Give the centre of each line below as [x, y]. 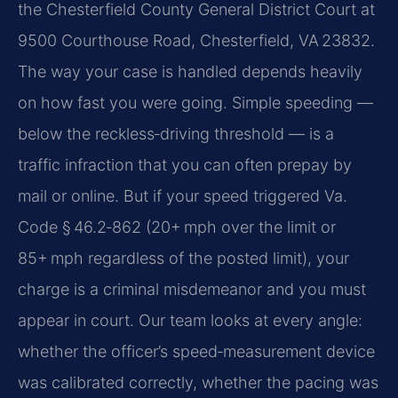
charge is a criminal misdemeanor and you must [192, 290]
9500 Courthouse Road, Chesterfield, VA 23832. [196, 41]
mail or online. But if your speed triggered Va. [183, 196]
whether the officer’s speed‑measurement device [196, 352]
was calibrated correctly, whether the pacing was [198, 383]
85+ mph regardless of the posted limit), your [183, 259]
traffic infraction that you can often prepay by [185, 165]
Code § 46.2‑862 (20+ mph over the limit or [177, 227]
